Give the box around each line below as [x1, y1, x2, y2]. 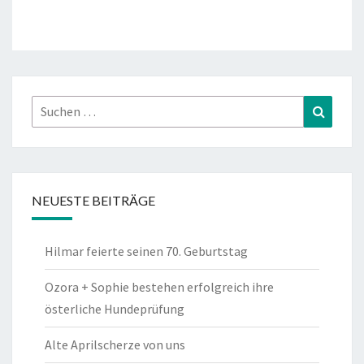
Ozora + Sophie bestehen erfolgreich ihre [45, 279, 274, 296]
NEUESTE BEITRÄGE [32, 193, 155, 209]
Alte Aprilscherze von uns [45, 336, 185, 353]
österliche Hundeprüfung [45, 301, 184, 318]
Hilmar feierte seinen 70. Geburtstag [45, 243, 248, 260]
